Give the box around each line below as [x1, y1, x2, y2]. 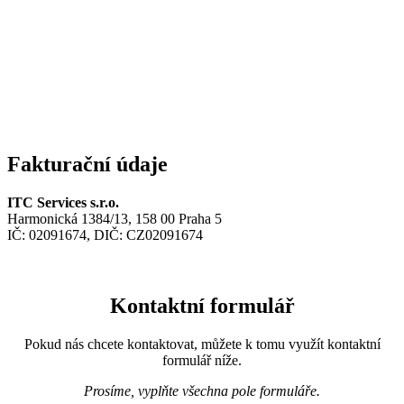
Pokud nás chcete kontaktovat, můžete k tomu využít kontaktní [23, 335, 381, 352]
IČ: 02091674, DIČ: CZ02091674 [7, 226, 203, 243]
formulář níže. [162, 352, 242, 368]
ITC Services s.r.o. [7, 194, 119, 210]
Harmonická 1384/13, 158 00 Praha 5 [7, 210, 222, 226]
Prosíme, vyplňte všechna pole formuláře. [84, 382, 320, 399]
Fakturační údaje [7, 152, 168, 177]
